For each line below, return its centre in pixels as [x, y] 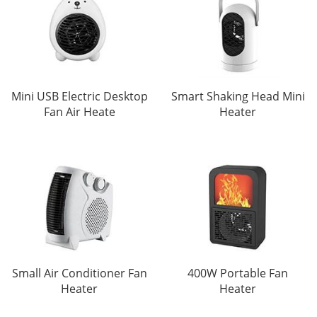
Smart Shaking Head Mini [238, 97]
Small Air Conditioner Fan [79, 273]
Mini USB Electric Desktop [79, 97]
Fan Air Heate [79, 112]
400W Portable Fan [238, 273]
